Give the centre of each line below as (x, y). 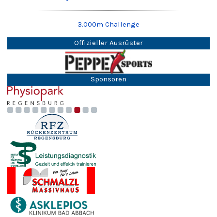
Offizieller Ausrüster (108, 42)
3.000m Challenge (108, 24)
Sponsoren (108, 79)
